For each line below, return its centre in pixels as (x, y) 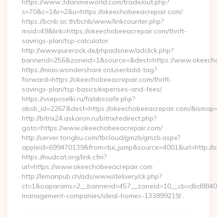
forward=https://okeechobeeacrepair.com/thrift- (97, 79)
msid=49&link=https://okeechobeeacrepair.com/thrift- (104, 31)
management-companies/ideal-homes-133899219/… (103, 196)
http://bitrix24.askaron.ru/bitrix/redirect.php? (89, 118)
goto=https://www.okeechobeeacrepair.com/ (92, 128)
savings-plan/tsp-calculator (65, 41)
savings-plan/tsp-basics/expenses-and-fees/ (92, 89)
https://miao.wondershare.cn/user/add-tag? (89, 70)
